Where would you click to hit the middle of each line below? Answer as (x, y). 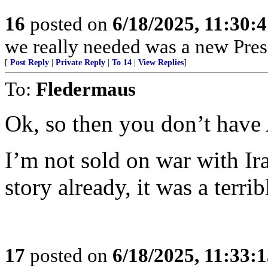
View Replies (161, 63)
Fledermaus (86, 89)
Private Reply (80, 63)
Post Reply (30, 63)
